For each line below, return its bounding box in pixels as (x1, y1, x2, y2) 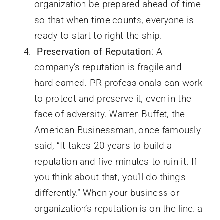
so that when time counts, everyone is (34, 14, 194, 26)
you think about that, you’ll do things (34, 171, 186, 183)
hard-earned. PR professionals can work (34, 77, 202, 88)
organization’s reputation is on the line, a (34, 202, 203, 214)
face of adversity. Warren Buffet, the (34, 108, 185, 120)
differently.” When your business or (34, 187, 179, 198)
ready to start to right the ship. (34, 29, 163, 41)
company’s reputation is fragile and (34, 61, 182, 73)
